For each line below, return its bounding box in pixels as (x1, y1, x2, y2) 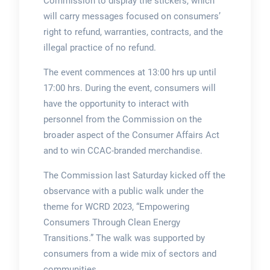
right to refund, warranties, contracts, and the (43, 27, 223, 38)
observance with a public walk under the (43, 186, 204, 197)
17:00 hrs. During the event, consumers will (43, 83, 216, 94)
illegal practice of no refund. (43, 42, 156, 54)
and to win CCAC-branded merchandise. (43, 145, 202, 157)
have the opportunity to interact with (43, 98, 189, 110)
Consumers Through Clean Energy (43, 217, 180, 228)
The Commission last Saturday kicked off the (43, 170, 225, 181)
